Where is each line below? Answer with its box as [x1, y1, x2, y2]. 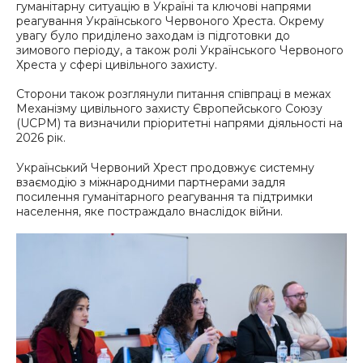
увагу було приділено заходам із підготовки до [16, 28, 290, 43]
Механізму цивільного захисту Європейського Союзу [16, 101, 322, 117]
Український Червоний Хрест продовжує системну [16, 160, 314, 175]
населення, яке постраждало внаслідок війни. [16, 203, 283, 219]
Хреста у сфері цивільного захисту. [16, 57, 217, 72]
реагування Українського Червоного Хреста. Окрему [16, 13, 324, 28]
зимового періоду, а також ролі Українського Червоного [16, 42, 344, 58]
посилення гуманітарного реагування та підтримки [16, 189, 313, 204]
